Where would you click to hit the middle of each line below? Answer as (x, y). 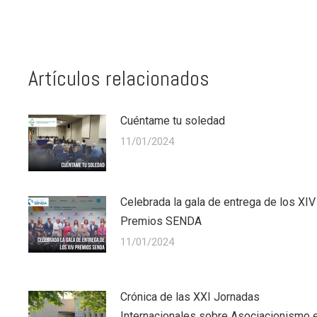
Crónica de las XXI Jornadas (190, 297)
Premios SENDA (161, 221)
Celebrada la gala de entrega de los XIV (218, 202)
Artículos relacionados (119, 79)
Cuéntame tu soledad (173, 121)
